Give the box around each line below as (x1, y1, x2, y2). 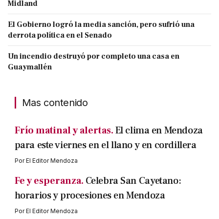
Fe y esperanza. (14, 175, 84, 188)
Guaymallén (8, 62, 52, 72)
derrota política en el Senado (8, 30, 112, 41)
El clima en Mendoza (115, 124, 203, 137)
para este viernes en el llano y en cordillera (14, 139, 197, 152)
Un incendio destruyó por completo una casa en (8, 51, 179, 62)
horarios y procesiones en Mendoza (14, 189, 165, 202)
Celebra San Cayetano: (85, 175, 181, 188)
